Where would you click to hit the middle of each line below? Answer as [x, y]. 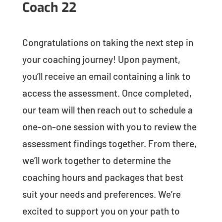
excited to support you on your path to [101, 211]
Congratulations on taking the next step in [108, 42]
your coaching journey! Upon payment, [101, 59]
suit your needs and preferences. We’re [101, 194]
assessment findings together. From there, [109, 143]
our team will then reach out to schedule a [107, 110]
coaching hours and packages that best [103, 177]
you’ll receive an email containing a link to [106, 76]
